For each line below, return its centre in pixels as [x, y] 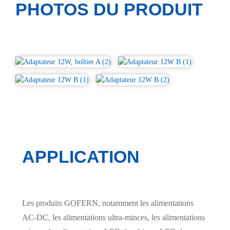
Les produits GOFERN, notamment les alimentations [108, 203]
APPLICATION [81, 157]
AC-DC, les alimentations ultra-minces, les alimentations [113, 217]
